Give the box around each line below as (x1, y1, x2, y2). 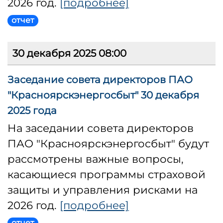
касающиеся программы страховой (7, 168, 206, 181)
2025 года (7, 105, 57, 117)
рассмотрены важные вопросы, (7, 152, 184, 166)
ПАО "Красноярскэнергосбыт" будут (7, 137, 209, 150)
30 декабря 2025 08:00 (12, 47, 126, 60)
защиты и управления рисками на (7, 183, 198, 197)
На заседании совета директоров (7, 121, 194, 135)
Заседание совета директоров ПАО (7, 74, 193, 86)
